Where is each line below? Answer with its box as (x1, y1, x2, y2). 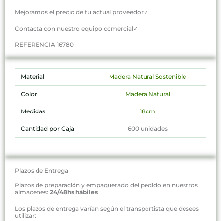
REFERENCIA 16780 (15, 41, 74, 49)
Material (20, 73, 44, 81)
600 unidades (127, 125, 168, 133)
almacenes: (15, 188, 50, 196)
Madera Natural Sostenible (109, 73, 186, 81)
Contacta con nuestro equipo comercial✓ (15, 25, 138, 33)
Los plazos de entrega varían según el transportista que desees (15, 204, 199, 212)
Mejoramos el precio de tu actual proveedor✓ (15, 8, 148, 16)
